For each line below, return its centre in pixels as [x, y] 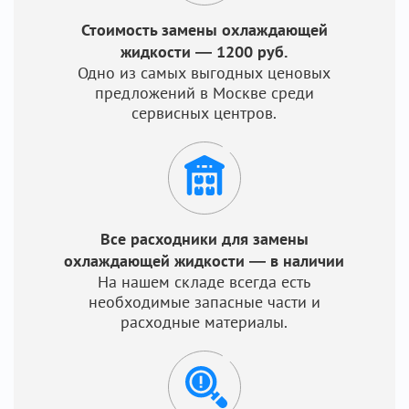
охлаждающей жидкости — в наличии [204, 261]
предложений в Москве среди [204, 93]
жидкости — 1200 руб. [204, 52]
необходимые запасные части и [204, 302]
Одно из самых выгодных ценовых [204, 73]
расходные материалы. [204, 322]
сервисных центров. [204, 113]
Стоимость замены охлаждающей [204, 30]
